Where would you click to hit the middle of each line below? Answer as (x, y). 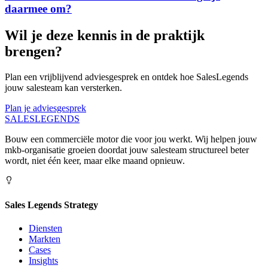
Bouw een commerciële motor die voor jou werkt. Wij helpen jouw (131, 139)
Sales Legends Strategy (51, 205)
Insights (43, 260)
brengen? (33, 52)
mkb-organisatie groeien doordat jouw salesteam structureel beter (127, 150)
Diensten (45, 228)
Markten (45, 239)
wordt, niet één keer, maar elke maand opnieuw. (95, 161)
